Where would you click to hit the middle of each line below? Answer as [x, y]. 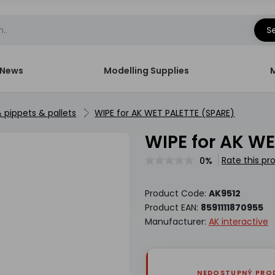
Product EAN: [172, 207]
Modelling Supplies [147, 71]
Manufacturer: [176, 222]
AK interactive [238, 222]
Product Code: [176, 193]
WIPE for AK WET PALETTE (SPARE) [165, 113]
